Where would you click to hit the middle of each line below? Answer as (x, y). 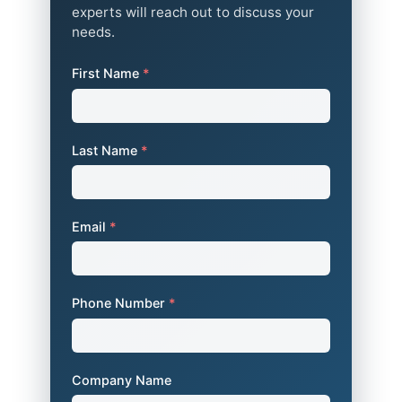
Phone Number (120, 303)
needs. (93, 32)
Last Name (106, 150)
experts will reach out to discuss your (193, 13)
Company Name (122, 380)
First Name (107, 74)
